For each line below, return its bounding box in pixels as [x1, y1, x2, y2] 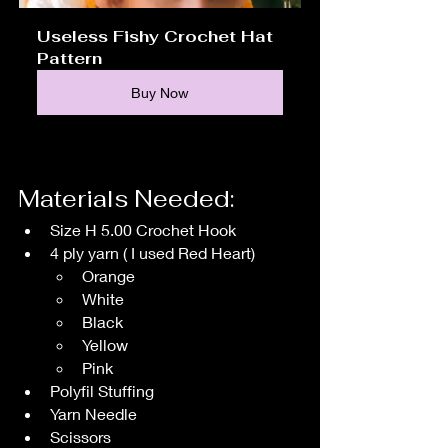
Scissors [50, 426, 111, 446]
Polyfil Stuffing [50, 380, 154, 400]
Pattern [37, 47, 102, 69]
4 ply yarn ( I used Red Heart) [50, 242, 255, 262]
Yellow [82, 334, 128, 354]
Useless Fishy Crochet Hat [37, 25, 278, 47]
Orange [82, 265, 139, 285]
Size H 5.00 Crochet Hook [50, 219, 236, 239]
